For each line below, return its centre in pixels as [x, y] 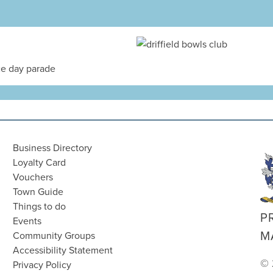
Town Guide [38, 192]
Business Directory [53, 148]
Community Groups [54, 236]
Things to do [40, 206]
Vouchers [33, 177]
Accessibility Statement [63, 250]
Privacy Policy [42, 265]
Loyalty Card [40, 162]
